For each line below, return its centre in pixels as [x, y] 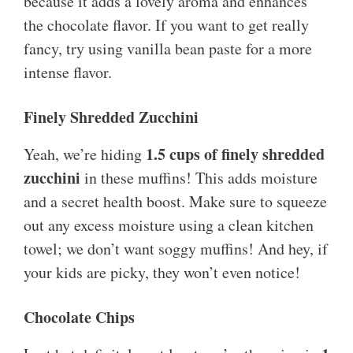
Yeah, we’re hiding [85, 154]
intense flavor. [68, 72]
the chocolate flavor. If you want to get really [166, 25]
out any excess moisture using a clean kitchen [169, 225]
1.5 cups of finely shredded [235, 154]
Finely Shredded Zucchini [111, 117]
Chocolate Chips [79, 318]
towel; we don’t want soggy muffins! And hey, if [176, 249]
